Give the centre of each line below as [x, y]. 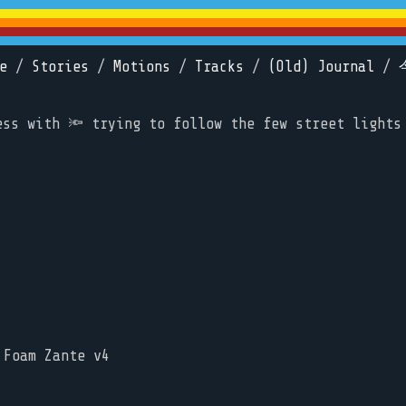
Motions [142, 67]
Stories [60, 67]
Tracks [219, 67]
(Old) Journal [321, 67]
